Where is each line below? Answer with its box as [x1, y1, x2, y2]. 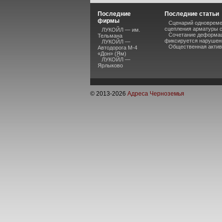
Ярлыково [98, 62, 123, 68]
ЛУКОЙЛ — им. [102, 27, 140, 33]
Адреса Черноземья [127, 90, 184, 97]
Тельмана [98, 33, 122, 39]
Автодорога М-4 [98, 45, 137, 51]
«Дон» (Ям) [98, 51, 126, 56]
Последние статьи [165, 10, 219, 17]
